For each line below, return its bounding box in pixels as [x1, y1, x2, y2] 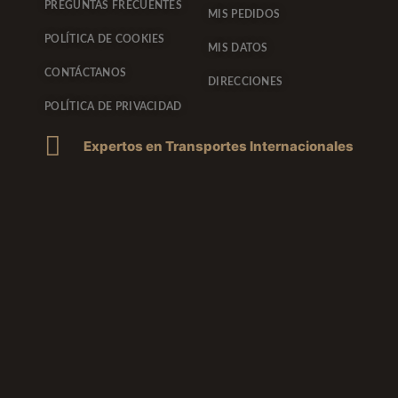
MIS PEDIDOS [208, 9, 281, 20]
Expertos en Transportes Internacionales [83, 137, 354, 155]
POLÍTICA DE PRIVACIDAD [44, 101, 182, 113]
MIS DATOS [208, 43, 268, 54]
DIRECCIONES [208, 76, 283, 88]
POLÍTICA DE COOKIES [44, 34, 165, 45]
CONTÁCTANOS [44, 68, 127, 79]
